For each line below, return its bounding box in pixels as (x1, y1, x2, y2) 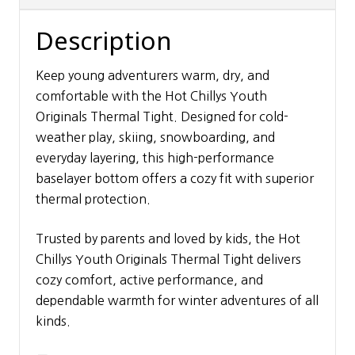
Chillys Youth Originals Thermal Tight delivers (36, 252, 301, 265)
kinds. (36, 314, 71, 327)
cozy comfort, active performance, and (36, 273, 263, 286)
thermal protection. (36, 192, 151, 205)
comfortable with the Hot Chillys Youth (36, 89, 267, 102)
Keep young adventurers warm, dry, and (36, 68, 269, 82)
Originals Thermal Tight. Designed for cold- (36, 109, 288, 123)
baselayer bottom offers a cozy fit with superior (36, 171, 314, 185)
